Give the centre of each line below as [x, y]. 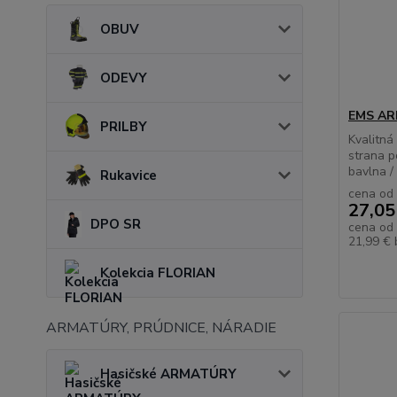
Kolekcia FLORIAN [158, 273]
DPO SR [116, 224]
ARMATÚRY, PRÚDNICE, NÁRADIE [161, 328]
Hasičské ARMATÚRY [168, 374]
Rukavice [128, 175]
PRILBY [124, 127]
